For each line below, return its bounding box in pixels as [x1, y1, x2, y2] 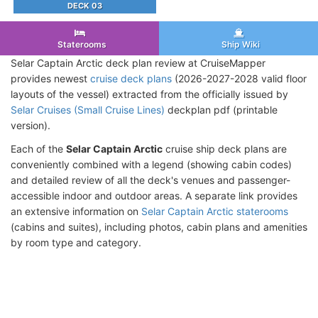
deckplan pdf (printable [165, 103, 278, 116]
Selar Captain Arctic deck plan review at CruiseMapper [11, 56, 265, 69]
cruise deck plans [90, 72, 172, 84]
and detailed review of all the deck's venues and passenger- [11, 173, 290, 186]
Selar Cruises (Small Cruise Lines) [11, 103, 165, 116]
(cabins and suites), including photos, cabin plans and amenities [11, 220, 307, 233]
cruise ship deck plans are [163, 142, 287, 155]
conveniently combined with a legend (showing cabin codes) [11, 158, 292, 170]
